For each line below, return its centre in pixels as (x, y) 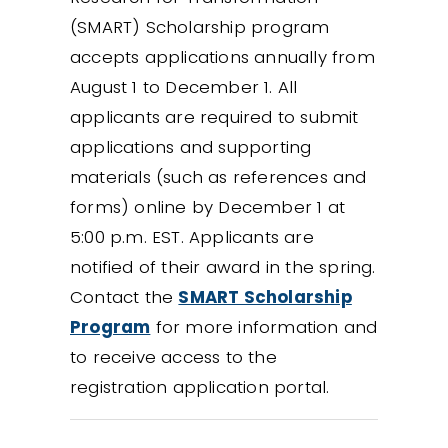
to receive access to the (173, 356)
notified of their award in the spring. (223, 266)
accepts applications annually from (222, 56)
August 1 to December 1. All (184, 86)
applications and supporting (191, 146)
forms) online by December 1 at (207, 206)
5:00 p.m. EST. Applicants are (192, 236)
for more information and (264, 326)
